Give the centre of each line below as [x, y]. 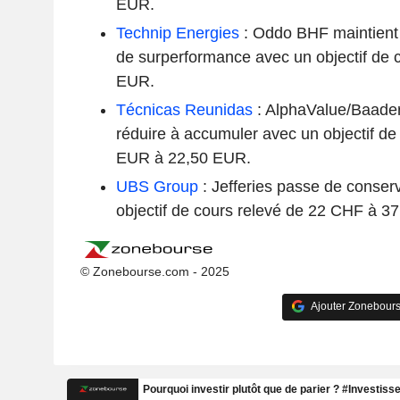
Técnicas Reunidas [184, 109]
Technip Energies [177, 33]
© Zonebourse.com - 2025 [154, 271]
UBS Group [157, 186]
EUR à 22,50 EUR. [183, 158]
